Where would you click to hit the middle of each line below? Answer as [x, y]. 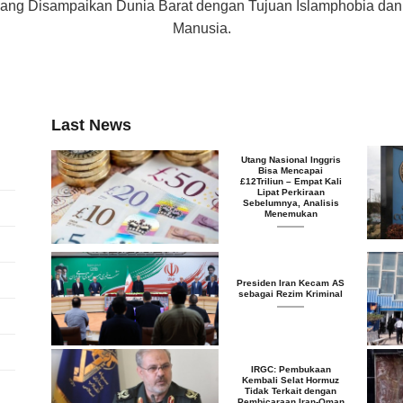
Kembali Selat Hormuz [291, 380]
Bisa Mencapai [291, 170]
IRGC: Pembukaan [291, 369]
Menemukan [291, 213]
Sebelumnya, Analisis [291, 202]
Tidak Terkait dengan [291, 390]
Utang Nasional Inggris [291, 159]
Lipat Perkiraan [291, 192]
